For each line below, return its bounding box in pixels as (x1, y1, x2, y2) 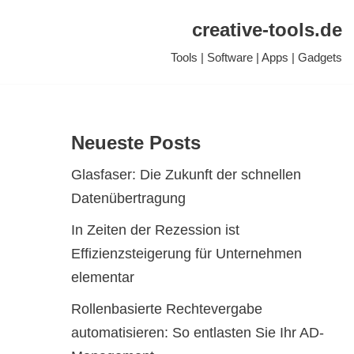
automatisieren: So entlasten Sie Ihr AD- (70, 325, 324, 341)
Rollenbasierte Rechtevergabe (70, 301, 262, 317)
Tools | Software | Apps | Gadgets (171, 51, 342, 64)
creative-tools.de (192, 19, 342, 40)
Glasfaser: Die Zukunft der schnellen (70, 167, 301, 183)
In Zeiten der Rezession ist (70, 222, 239, 238)
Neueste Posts (70, 132, 201, 153)
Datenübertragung (70, 190, 186, 206)
